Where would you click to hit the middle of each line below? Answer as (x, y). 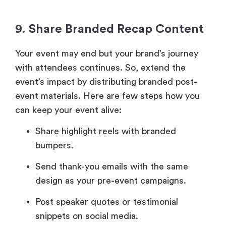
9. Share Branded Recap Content (109, 29)
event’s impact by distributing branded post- (106, 81)
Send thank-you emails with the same (112, 167)
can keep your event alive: (68, 110)
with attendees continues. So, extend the (100, 67)
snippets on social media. (87, 216)
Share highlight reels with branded (106, 131)
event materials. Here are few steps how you (107, 96)
